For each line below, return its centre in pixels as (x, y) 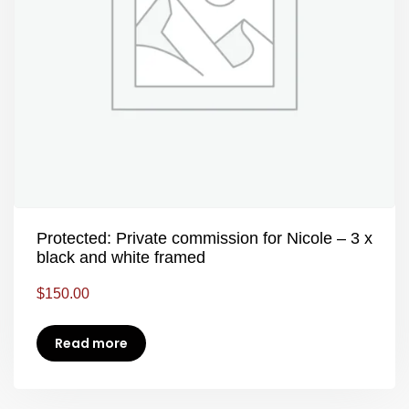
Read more (91, 343)
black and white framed (121, 257)
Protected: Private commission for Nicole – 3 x (204, 238)
